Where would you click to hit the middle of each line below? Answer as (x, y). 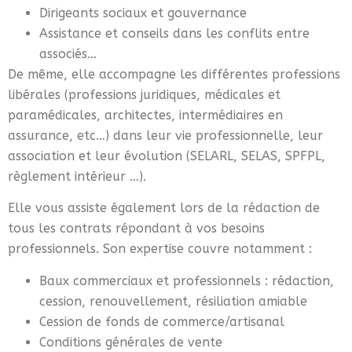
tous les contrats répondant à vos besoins (136, 229)
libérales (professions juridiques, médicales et (144, 95)
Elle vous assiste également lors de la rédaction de (164, 208)
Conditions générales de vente (131, 342)
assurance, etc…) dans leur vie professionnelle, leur (165, 136)
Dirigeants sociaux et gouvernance (143, 13)
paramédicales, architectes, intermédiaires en (145, 115)
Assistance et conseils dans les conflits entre (174, 34)
